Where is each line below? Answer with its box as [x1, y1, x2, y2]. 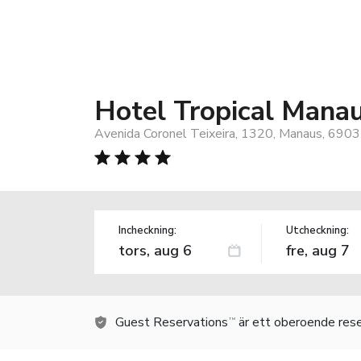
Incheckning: [118, 222, 176, 238]
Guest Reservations [115, 313, 228, 331]
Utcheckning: [285, 222, 349, 238]
